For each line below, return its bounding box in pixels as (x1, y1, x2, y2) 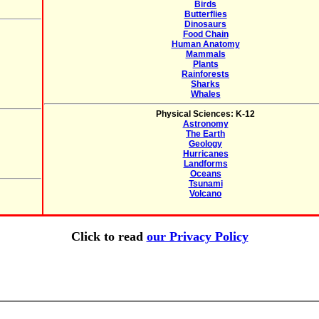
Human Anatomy (171, 39, 240, 49)
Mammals (185, 49, 226, 59)
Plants (192, 59, 219, 69)
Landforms (183, 159, 228, 169)
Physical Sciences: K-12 (156, 109, 255, 119)
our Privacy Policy (146, 229, 249, 244)
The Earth (186, 129, 225, 139)
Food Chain (182, 29, 229, 39)
